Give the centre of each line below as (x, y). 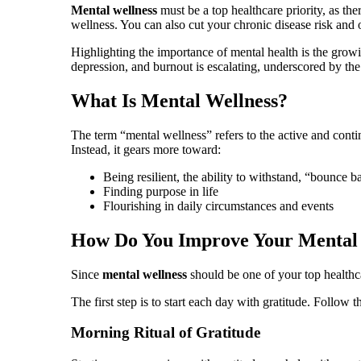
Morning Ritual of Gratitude (168, 333)
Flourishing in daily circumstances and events (218, 205)
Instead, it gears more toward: (146, 149)
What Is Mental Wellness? (182, 100)
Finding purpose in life (161, 191)
